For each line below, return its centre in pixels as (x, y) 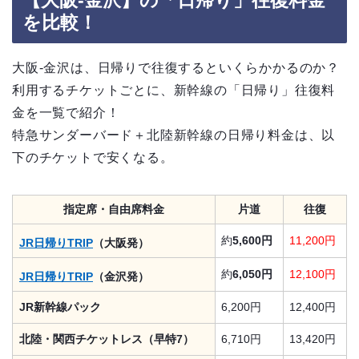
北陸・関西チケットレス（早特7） (107, 339)
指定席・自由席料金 (114, 209)
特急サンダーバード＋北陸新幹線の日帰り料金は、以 (174, 135)
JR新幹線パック (60, 307)
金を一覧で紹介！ (66, 112)
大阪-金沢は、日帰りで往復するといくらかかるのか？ (176, 67)
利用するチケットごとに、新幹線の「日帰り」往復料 (174, 90)
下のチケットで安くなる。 (93, 157)
